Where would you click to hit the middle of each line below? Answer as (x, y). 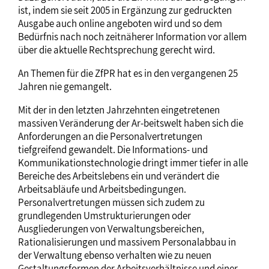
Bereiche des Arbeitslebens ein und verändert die (119, 176)
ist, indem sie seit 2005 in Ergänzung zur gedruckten (125, 10)
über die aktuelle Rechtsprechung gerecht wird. (116, 50)
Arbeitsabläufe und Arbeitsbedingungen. (102, 189)
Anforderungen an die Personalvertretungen (110, 136)
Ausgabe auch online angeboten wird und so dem (120, 23)
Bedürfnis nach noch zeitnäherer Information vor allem (132, 37)
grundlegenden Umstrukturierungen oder (104, 216)
